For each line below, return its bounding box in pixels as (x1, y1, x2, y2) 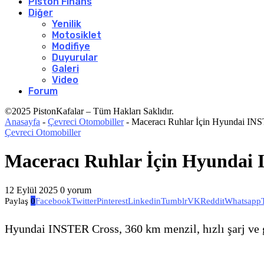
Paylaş (5, 196, 28, 206)
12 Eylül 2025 (5, 184, 58, 195)
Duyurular (52, 52, 98, 63)
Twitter (71, 196, 97, 206)
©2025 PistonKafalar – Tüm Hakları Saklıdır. (5, 106, 174, 116)
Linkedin (128, 196, 161, 206)
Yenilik (52, 18, 81, 29)
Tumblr (161, 196, 187, 206)
